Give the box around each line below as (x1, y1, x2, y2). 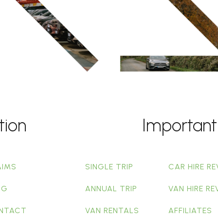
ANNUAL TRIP (85, 184, 137, 194)
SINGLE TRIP (85, 162, 133, 172)
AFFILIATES (168, 206, 212, 216)
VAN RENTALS (85, 206, 139, 216)
